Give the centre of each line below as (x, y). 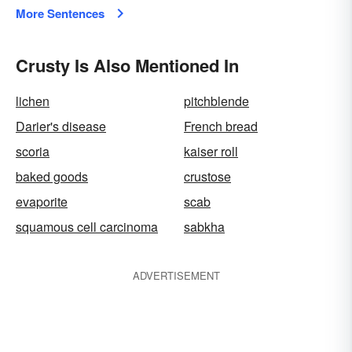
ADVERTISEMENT (176, 275)
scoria (33, 151)
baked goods (52, 176)
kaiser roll (211, 151)
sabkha (204, 227)
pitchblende (216, 101)
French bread (221, 126)
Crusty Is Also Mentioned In (127, 65)
